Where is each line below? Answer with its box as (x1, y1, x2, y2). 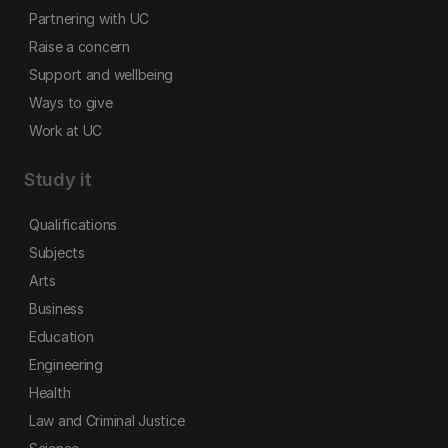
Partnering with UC (29, 9, 149, 27)
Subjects (29, 243, 85, 261)
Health (29, 383, 71, 401)
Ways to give (29, 93, 113, 111)
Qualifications (29, 215, 118, 233)
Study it (24, 168, 93, 190)
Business (29, 299, 84, 317)
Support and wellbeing (29, 65, 174, 83)
